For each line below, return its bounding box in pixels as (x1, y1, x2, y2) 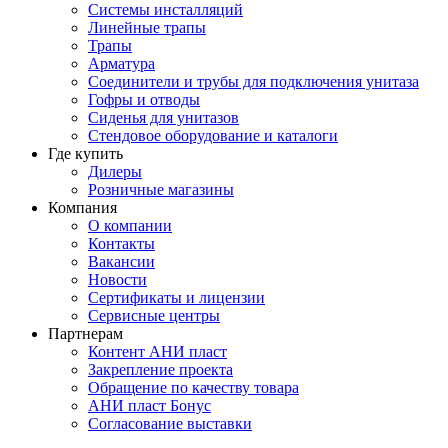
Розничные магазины (88, 181, 234, 198)
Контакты (88, 235, 155, 252)
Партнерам (48, 325, 123, 342)
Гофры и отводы (88, 91, 200, 108)
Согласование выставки (88, 415, 252, 432)
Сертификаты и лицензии (88, 289, 265, 306)
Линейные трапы (88, 19, 206, 36)
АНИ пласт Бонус (88, 397, 211, 414)
